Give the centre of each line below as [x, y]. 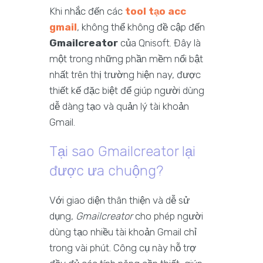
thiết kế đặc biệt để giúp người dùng [127, 91]
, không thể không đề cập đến [141, 27]
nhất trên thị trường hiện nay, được [125, 75]
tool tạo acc [156, 11]
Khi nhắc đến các [87, 11]
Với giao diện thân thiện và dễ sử [119, 200]
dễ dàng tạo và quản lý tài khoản [119, 107]
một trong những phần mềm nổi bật [126, 59]
